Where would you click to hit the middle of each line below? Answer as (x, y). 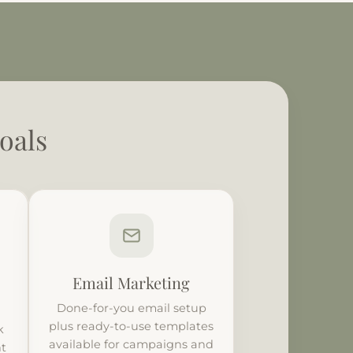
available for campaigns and (132, 344)
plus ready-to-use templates (132, 326)
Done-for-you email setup (131, 308)
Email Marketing (132, 282)
